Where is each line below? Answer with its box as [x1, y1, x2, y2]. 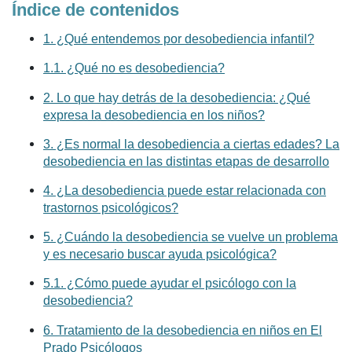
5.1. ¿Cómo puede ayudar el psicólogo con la [43, 276, 296, 291]
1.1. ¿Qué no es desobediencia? [43, 60, 225, 76]
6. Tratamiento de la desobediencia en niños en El [43, 322, 322, 338]
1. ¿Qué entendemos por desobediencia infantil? [43, 31, 314, 47]
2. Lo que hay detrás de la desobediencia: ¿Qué [43, 90, 310, 105]
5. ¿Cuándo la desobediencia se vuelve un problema [43, 229, 338, 245]
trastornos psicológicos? [43, 200, 178, 215]
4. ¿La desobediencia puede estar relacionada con [43, 182, 326, 198]
